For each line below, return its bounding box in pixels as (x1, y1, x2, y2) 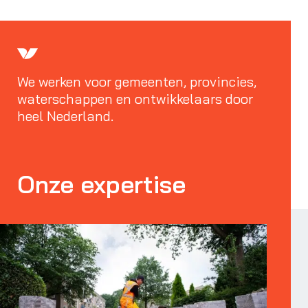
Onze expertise (17, 169, 186, 200)
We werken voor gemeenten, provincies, (17, 73, 256, 91)
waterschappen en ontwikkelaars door (17, 90, 253, 108)
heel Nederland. (17, 107, 113, 125)
